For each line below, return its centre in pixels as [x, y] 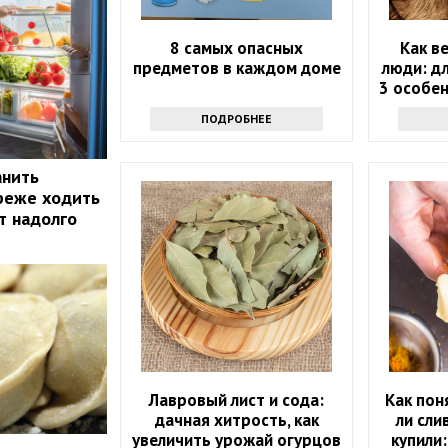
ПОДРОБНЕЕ [237, 118]
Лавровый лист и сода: [237, 399]
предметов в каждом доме [236, 67]
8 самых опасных [237, 47]
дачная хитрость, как [236, 419]
